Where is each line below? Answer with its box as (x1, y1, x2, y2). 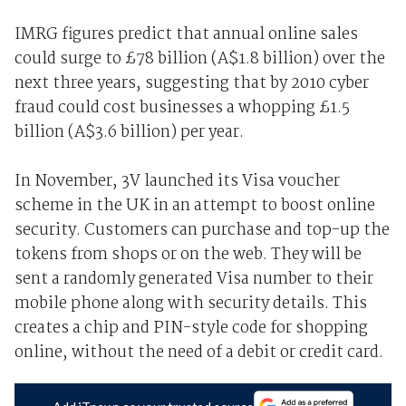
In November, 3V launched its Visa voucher (14, 169, 340, 196)
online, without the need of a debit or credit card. (14, 340, 383, 367)
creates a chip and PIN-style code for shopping (14, 315, 368, 343)
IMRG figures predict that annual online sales (14, 22, 358, 49)
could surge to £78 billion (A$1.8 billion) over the (14, 46, 385, 73)
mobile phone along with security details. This (14, 291, 367, 318)
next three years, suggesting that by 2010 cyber (14, 71, 369, 98)
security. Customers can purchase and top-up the (14, 217, 390, 245)
